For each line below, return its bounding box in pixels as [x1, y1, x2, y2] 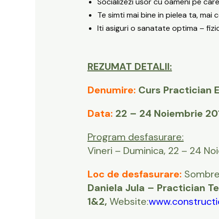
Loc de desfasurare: [87, 168, 184, 181]
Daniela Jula [87, 181, 145, 195]
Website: [109, 195, 149, 208]
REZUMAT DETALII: [87, 60, 172, 73]
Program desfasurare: [87, 131, 184, 144]
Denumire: [87, 84, 136, 97]
